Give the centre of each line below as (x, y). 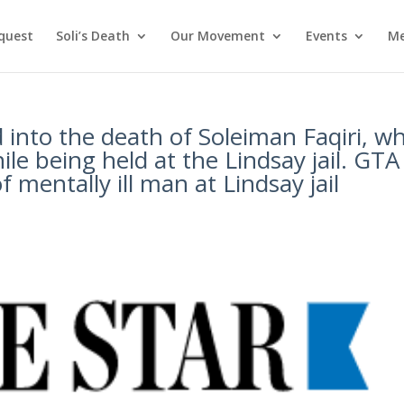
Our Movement (217, 36)
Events (326, 36)
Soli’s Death (92, 36)
